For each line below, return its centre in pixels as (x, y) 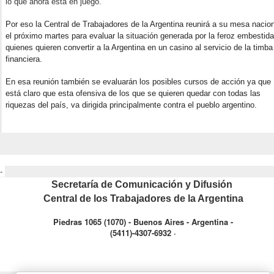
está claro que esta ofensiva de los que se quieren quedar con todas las (133, 94)
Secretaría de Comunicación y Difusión (143, 185)
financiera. (24, 59)
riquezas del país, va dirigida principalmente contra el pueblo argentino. (131, 105)
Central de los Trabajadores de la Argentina (143, 199)
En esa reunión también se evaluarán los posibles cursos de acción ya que (139, 82)
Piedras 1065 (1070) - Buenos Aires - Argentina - (143, 222)
